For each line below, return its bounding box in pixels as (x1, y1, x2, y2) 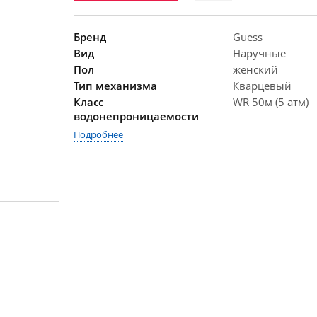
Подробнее (74, 128, 123, 141)
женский (233, 62, 278, 76)
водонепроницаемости (74, 109, 199, 123)
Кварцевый (233, 79, 292, 93)
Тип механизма (74, 79, 157, 93)
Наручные (233, 46, 286, 60)
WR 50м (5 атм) (233, 95, 309, 109)
